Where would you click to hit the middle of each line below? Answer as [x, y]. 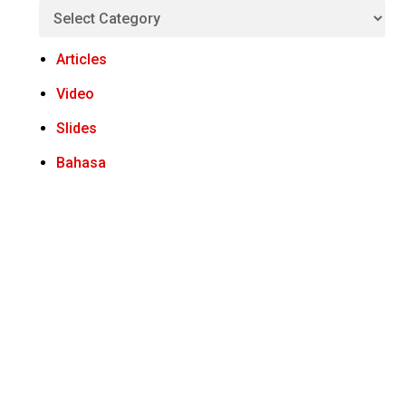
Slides [76, 129]
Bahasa [81, 163]
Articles [81, 59]
